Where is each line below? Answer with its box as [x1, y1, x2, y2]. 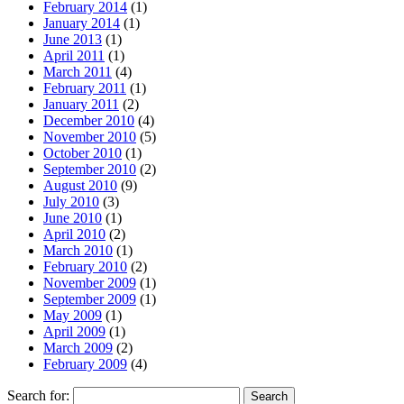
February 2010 [43, 258, 127, 274]
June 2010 [43, 209, 102, 225]
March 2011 [43, 63, 112, 79]
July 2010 [43, 193, 99, 209]
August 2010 [43, 177, 117, 193]
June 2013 [43, 31, 102, 47]
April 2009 [43, 323, 106, 339]
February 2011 [43, 79, 126, 96]
